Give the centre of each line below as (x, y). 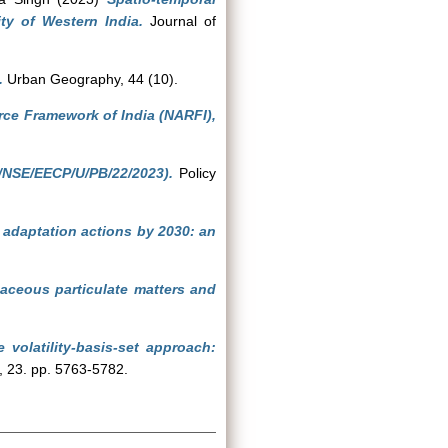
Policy (195, 173)
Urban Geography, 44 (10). (90, 79)
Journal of (179, 21)
